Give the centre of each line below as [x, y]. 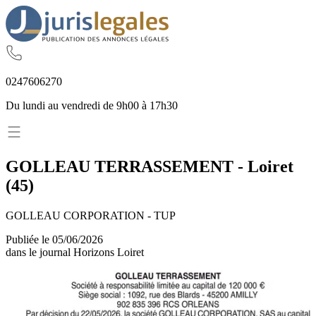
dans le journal [39, 252]
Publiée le [29, 239]
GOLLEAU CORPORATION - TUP [91, 215]
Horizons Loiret [109, 252]
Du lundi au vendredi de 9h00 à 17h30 [92, 105]
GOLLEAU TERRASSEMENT [120, 166]
